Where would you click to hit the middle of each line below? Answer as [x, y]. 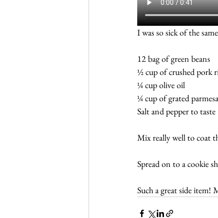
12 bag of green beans [174, 59]
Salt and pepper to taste [176, 111]
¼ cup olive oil [161, 85]
